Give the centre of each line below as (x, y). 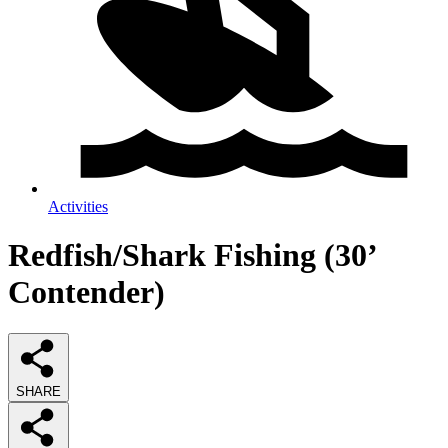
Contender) (86, 292)
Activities (78, 206)
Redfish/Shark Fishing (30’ (192, 255)
